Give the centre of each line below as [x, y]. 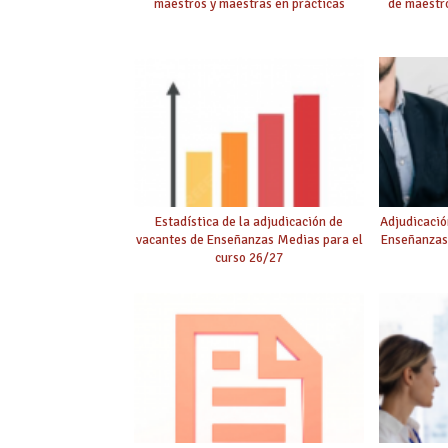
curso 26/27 [249, 257]
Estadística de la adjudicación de [249, 221]
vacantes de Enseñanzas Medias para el [249, 239]
